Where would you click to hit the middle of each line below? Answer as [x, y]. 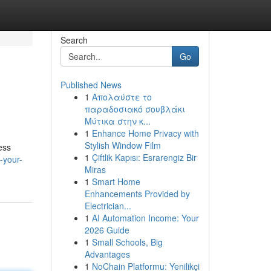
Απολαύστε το [122, 97]
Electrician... [108, 206]
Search [74, 40]
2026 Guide [107, 230]
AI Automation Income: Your [145, 218]
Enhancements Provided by [137, 194]
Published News [91, 85]
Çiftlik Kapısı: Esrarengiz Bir [144, 157]
